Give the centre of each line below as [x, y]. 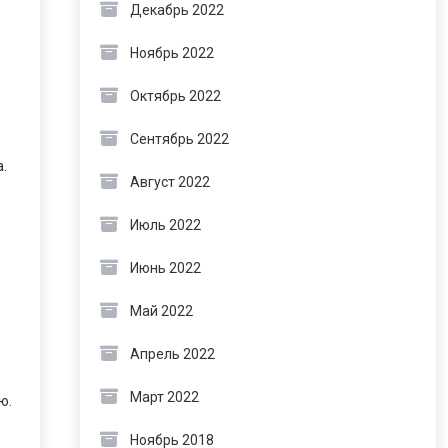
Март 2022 [164, 397]
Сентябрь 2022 [179, 139]
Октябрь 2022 [175, 96]
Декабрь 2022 [176, 10]
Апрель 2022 [172, 354]
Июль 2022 [165, 225]
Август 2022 [169, 182]
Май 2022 [161, 311]
